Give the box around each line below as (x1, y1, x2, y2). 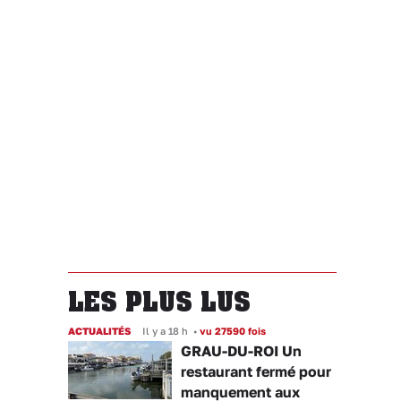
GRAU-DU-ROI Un (181, 342, 302, 360)
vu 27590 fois (197, 325, 266, 337)
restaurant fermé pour (181, 363, 331, 380)
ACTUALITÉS (68, 325, 131, 337)
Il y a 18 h (142, 325, 188, 337)
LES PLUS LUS (68, 286, 251, 317)
